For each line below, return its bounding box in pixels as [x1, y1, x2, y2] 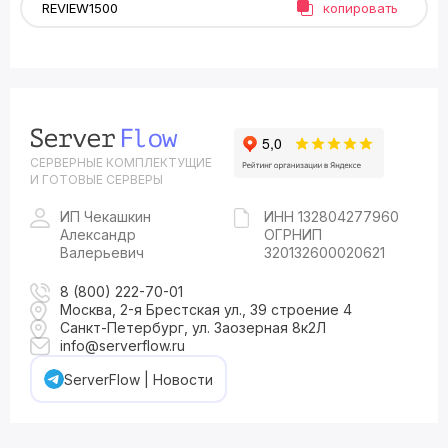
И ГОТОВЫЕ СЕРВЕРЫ [30, 172, 163, 187]
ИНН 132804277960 [264, 208, 399, 225]
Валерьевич [60, 244, 144, 261]
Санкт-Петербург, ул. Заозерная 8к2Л [60, 319, 326, 336]
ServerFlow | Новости [64, 370, 213, 388]
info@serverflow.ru [60, 337, 185, 354]
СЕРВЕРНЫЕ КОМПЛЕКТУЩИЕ [30, 155, 212, 170]
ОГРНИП [264, 226, 322, 243]
